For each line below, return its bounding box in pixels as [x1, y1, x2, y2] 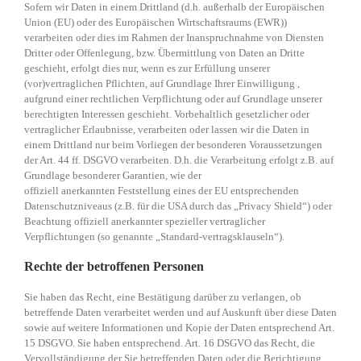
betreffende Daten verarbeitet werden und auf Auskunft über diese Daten [24, 306, 337, 319]
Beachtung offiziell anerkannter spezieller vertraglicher [24, 215, 265, 228]
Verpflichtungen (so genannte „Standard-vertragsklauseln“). [24, 230, 284, 243]
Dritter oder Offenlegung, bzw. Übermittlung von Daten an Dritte [24, 47, 305, 60]
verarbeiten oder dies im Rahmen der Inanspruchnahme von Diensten [24, 31, 324, 44]
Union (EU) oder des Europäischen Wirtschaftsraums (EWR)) [24, 16, 287, 29]
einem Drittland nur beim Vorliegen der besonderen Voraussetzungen [24, 139, 322, 151]
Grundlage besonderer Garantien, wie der [24, 169, 201, 182]
